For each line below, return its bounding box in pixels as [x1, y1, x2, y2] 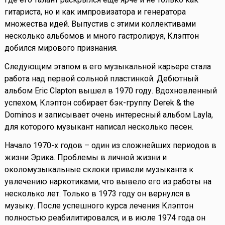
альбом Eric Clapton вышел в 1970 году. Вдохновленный [4, 86, 217, 96]
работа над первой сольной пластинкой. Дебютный [4, 74, 198, 84]
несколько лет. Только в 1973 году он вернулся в [4, 189, 190, 199]
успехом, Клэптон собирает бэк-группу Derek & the [4, 98, 194, 108]
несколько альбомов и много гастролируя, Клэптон [4, 31, 199, 41]
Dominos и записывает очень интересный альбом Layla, [4, 110, 213, 120]
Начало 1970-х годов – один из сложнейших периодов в [4, 141, 216, 151]
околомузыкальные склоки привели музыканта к [4, 165, 193, 175]
